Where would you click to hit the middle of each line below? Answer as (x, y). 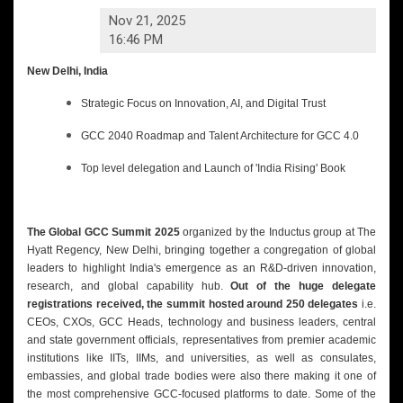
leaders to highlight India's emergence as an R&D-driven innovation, (201, 268)
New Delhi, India (67, 71)
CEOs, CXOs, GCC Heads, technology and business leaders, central (201, 322)
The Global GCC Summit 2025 (103, 232)
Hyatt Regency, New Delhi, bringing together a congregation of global (201, 250)
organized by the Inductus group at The (278, 232)
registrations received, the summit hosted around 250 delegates (193, 304)
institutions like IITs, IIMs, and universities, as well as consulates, (201, 358)
